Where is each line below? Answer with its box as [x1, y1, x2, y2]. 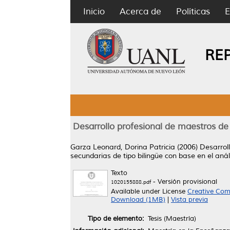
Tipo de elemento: [88, 214, 144, 223]
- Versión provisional [151, 178, 217, 186]
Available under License [111, 187, 187, 196]
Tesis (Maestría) [148, 214, 196, 223]
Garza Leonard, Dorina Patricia [70, 143, 175, 151]
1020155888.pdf [111, 179, 151, 185]
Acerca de [120, 6, 161, 17]
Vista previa [171, 196, 208, 204]
